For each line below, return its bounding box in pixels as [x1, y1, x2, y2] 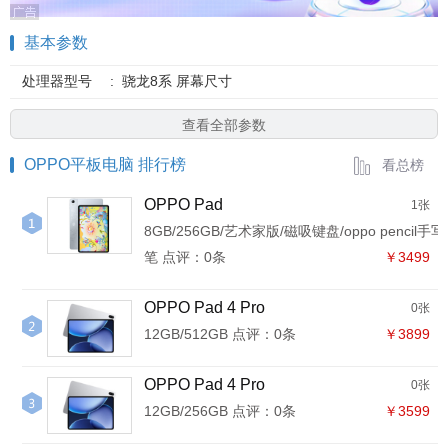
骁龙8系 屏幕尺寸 [122, 73, 232, 89]
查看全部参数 [182, 117, 266, 133]
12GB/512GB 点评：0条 [144, 326, 296, 342]
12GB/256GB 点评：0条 [144, 403, 296, 419]
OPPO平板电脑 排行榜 [24, 156, 186, 173]
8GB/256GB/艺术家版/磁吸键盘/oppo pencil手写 [144, 223, 445, 239]
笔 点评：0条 [144, 249, 226, 265]
